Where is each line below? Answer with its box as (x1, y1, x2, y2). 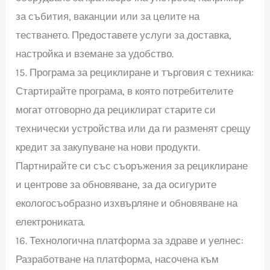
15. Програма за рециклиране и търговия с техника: (16, 66, 254, 78)
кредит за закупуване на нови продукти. (16, 140, 201, 153)
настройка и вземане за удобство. (16, 47, 174, 60)
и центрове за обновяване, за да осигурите (16, 178, 217, 190)
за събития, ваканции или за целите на (16, 10, 200, 22)
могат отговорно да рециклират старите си (16, 103, 216, 116)
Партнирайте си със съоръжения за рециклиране (16, 159, 248, 172)
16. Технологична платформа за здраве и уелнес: (16, 234, 244, 246)
